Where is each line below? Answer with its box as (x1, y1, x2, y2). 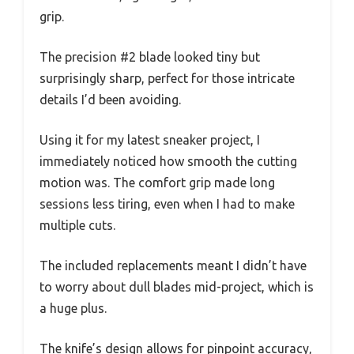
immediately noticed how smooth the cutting (40, 154, 297, 169)
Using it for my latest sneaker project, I (40, 133, 260, 148)
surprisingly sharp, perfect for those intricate (40, 71, 295, 86)
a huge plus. (40, 301, 107, 316)
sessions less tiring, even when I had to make (40, 197, 295, 212)
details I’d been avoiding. (40, 92, 181, 107)
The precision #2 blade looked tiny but (40, 50, 260, 65)
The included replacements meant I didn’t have (40, 258, 307, 273)
